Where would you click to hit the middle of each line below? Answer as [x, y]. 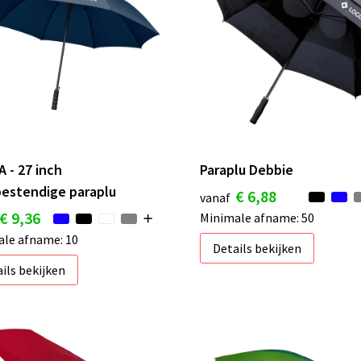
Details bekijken [257, 248]
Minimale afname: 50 [257, 217]
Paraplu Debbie [247, 169]
